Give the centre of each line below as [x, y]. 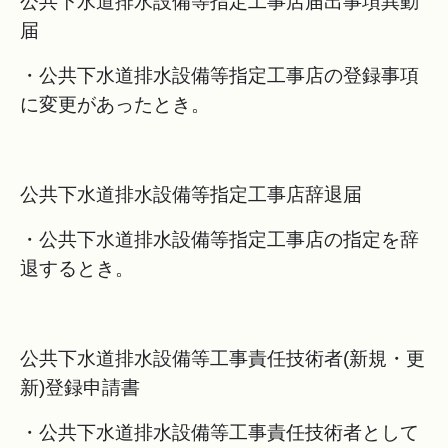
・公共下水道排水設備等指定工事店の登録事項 [219, 75]
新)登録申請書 [80, 387]
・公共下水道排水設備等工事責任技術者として [219, 432]
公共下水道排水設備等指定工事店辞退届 [191, 194]
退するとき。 [77, 268]
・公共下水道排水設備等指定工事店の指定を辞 [219, 239]
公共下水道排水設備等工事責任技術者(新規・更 [222, 358]
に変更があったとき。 [115, 104]
